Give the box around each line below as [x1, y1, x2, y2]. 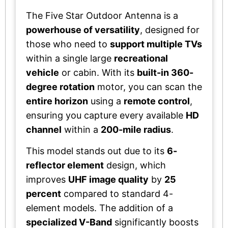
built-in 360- [137, 67, 193, 78]
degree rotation [26, 81, 95, 92]
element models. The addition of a [26, 202, 173, 213]
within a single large [26, 52, 114, 64]
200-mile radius [101, 124, 171, 135]
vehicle [26, 67, 59, 78]
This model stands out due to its [26, 145, 167, 156]
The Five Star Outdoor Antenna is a [26, 10, 178, 21]
